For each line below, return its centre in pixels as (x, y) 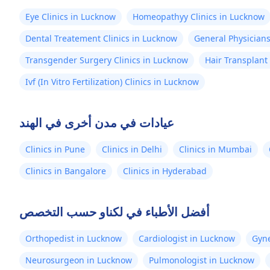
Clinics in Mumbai (215, 149)
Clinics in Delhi (132, 149)
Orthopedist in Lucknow (74, 238)
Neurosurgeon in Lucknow (79, 260)
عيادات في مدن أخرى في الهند (97, 123)
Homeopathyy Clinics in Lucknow (199, 17)
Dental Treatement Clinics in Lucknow (101, 38)
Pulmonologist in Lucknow (202, 260)
